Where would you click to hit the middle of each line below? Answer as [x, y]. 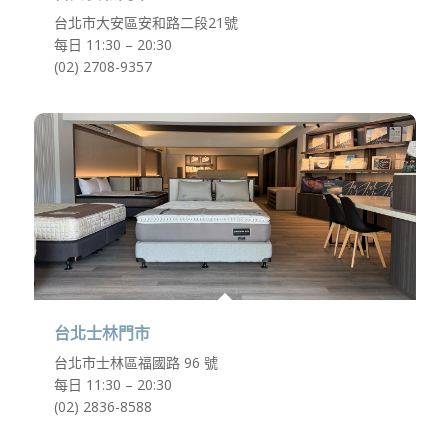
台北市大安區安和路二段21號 [145, 23]
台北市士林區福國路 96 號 [135, 363]
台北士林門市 [101, 334]
